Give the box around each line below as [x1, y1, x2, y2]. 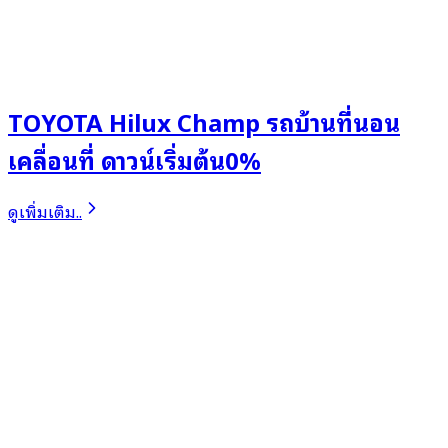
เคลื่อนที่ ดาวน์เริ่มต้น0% [8, 140, 261, 179]
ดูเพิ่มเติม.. [8, 198, 82, 225]
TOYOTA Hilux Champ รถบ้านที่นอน [8, 102, 400, 141]
